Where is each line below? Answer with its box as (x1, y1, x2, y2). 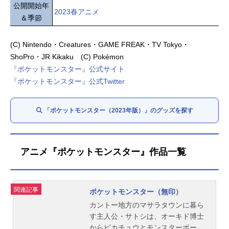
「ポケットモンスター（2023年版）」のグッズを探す (43, 107, 193, 114)
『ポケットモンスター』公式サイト (10, 65, 125, 74)
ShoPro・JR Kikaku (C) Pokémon (10, 53, 124, 61)
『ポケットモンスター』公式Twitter (10, 77, 125, 86)
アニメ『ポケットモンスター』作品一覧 (20, 147, 186, 157)
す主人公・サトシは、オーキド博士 (89, 212, 204, 221)
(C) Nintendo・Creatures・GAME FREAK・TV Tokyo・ (10, 40, 189, 49)
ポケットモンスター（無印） (89, 188, 182, 196)
